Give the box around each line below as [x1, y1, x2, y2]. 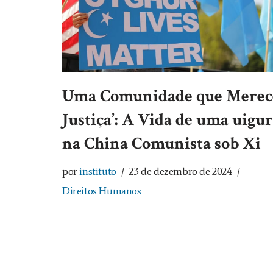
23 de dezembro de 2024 [129, 165, 232, 178]
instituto [79, 165, 116, 178]
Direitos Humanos [62, 185, 141, 197]
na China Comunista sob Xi [62, 132, 261, 155]
